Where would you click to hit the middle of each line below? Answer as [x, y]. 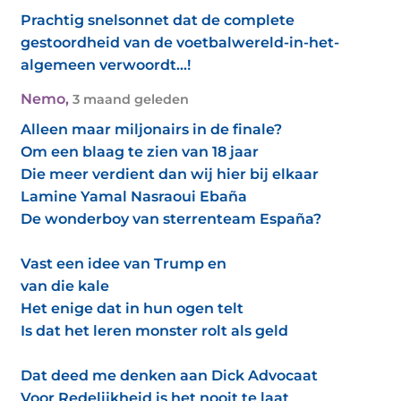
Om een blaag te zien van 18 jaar [140, 152]
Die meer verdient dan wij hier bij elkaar [170, 174]
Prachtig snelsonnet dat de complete [158, 20]
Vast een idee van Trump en [124, 264]
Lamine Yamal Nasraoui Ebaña [134, 196]
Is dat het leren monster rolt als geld [154, 331]
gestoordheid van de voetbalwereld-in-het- [180, 43]
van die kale [65, 286]
